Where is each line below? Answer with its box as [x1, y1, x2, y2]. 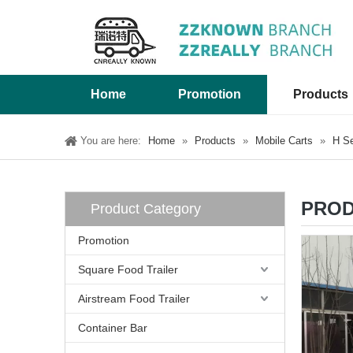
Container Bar [78, 321, 147, 334]
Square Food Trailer [78, 263, 178, 276]
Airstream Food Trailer [78, 292, 190, 305]
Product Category [91, 201, 201, 217]
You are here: [80, 135, 141, 147]
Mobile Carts [255, 135, 313, 147]
